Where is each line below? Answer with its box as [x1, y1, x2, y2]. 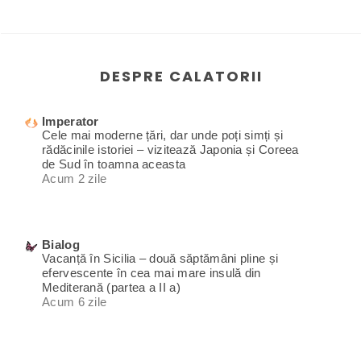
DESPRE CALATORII [99, 66, 263, 87]
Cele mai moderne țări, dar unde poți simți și [42, 128, 284, 143]
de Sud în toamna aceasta [42, 157, 186, 172]
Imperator [42, 114, 99, 129]
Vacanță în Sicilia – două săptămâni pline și [42, 251, 279, 265]
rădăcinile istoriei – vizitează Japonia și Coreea [42, 143, 299, 157]
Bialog [42, 237, 80, 251]
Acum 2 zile [42, 172, 107, 186]
